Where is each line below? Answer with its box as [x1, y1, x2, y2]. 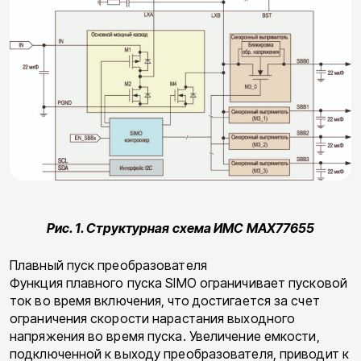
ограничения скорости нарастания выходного [10, 310, 296, 327]
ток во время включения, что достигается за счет [10, 293, 320, 309]
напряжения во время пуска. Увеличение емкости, [10, 328, 320, 345]
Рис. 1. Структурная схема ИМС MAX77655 [46, 220, 315, 237]
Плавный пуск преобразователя [10, 257, 207, 274]
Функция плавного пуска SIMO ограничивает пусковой [10, 275, 347, 292]
